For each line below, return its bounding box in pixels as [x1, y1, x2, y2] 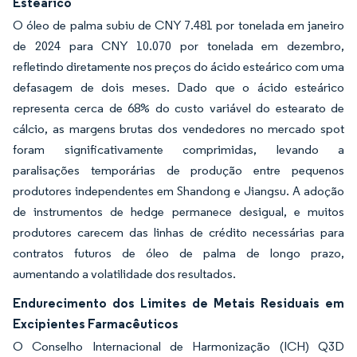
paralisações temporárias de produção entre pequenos [13, 163, 344, 178]
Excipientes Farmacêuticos [13, 316, 178, 331]
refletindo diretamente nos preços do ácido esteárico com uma [13, 59, 344, 74]
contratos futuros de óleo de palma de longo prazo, [13, 245, 344, 261]
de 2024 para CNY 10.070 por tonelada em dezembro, [13, 38, 344, 53]
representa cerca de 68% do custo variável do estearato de [13, 100, 344, 116]
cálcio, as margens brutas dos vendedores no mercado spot [13, 121, 344, 136]
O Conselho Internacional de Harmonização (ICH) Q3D [13, 339, 344, 354]
